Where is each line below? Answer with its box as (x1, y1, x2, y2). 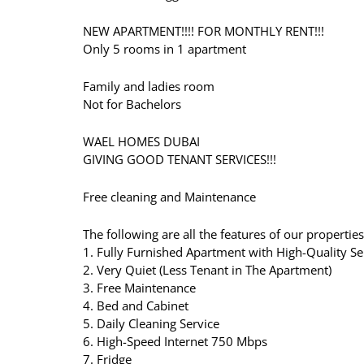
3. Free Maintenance (83, 279, 196, 297)
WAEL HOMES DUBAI (83, 133, 200, 150)
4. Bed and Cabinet (83, 297, 188, 314)
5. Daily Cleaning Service (83, 315, 219, 332)
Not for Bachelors (83, 96, 181, 113)
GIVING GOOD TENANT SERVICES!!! (83, 151, 276, 168)
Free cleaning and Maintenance (83, 188, 256, 206)
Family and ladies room (83, 78, 214, 95)
